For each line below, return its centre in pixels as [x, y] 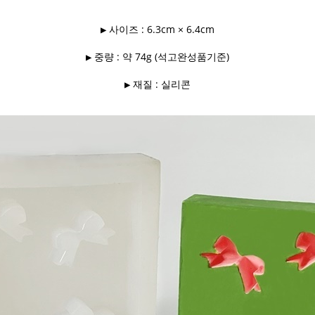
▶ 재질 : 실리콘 [157, 84]
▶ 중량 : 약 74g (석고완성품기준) [157, 57]
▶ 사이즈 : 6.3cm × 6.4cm [157, 29]
